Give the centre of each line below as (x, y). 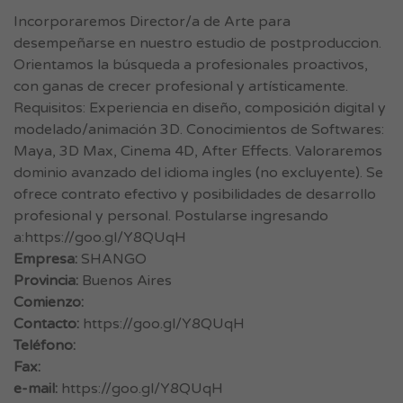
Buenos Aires (125, 281)
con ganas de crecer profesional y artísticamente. (181, 86)
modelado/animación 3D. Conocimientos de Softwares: (199, 130)
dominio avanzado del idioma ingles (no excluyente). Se (198, 173)
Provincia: (46, 281)
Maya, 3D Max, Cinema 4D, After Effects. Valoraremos (198, 151)
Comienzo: (49, 302)
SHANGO (112, 259)
